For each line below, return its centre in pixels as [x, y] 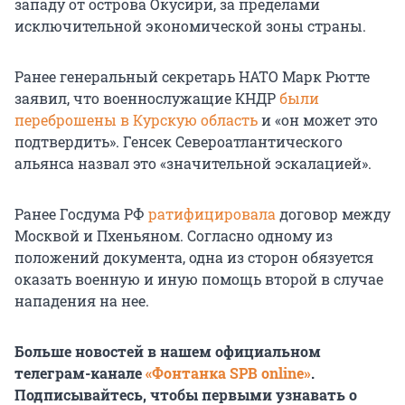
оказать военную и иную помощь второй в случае [199, 279]
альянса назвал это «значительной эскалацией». [193, 164]
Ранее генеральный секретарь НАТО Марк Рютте [192, 77]
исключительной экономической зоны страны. [190, 26]
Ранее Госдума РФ [81, 214]
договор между [335, 214]
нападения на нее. [82, 301]
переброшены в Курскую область [136, 120]
